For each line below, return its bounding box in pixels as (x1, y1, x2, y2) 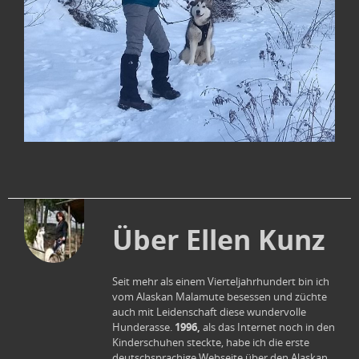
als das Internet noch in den (203, 320, 335, 334)
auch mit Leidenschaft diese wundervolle (112, 305, 306, 319)
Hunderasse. (112, 320, 175, 334)
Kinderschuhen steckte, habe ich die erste (112, 335, 309, 349)
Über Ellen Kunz (112, 220, 325, 259)
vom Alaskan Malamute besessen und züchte (112, 289, 327, 304)
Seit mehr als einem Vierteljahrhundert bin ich (112, 274, 329, 288)
